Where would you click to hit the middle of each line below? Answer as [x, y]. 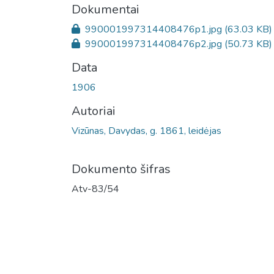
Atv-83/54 [95, 189]
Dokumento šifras [121, 169]
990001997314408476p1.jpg [154, 29]
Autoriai [94, 111]
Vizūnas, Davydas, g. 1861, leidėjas [146, 131]
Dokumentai [106, 9]
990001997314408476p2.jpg [154, 44]
